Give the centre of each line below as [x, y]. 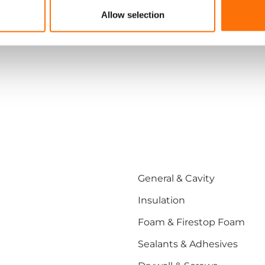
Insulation [161, 200]
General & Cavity [176, 178]
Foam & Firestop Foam [191, 222]
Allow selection [132, 15]
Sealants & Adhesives [188, 244]
